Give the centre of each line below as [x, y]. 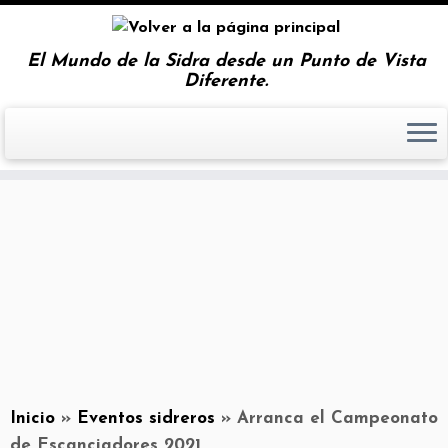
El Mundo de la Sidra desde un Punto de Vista [226, 62]
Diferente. [226, 82]
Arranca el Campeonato [337, 419]
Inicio [32, 419]
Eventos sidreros [146, 419]
